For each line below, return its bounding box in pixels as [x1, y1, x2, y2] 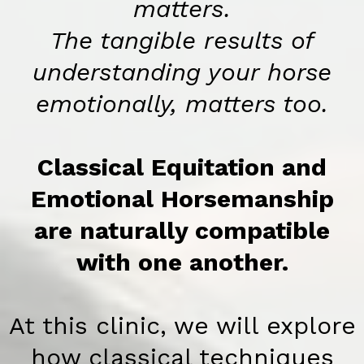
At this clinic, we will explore [8, 311, 356, 340]
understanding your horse [32, 58, 331, 87]
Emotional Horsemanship [30, 184, 334, 214]
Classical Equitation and [37, 153, 327, 182]
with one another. [76, 248, 288, 277]
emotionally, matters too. [36, 89, 328, 119]
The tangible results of [50, 26, 314, 55]
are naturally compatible [34, 216, 330, 245]
